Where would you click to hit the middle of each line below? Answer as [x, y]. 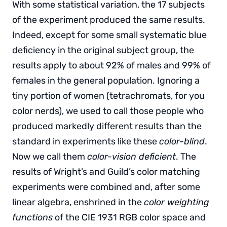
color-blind [182, 141]
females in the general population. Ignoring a [106, 80]
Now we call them [50, 156]
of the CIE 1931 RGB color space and [129, 217]
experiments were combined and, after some [106, 187]
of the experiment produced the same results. [109, 20]
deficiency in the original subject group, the [103, 50]
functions [32, 217]
